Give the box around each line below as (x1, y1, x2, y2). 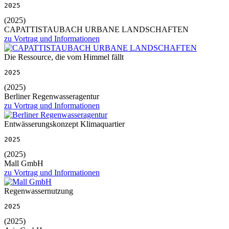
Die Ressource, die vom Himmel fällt (4, 52, 124, 61)
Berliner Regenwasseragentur (4, 91, 99, 101)
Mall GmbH (4, 158, 43, 168)
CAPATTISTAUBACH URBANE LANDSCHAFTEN (4, 25, 189, 34)
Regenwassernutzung (4, 186, 73, 195)
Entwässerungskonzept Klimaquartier (4, 119, 125, 128)
